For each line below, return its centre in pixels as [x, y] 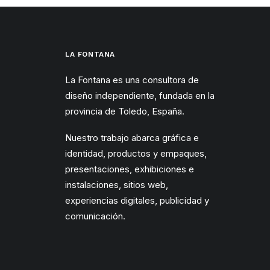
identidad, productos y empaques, [136, 153]
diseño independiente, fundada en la [140, 96]
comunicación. [95, 216]
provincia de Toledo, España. [125, 111]
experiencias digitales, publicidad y [137, 200]
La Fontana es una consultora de [132, 80]
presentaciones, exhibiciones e [130, 169]
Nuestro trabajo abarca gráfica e [132, 138]
